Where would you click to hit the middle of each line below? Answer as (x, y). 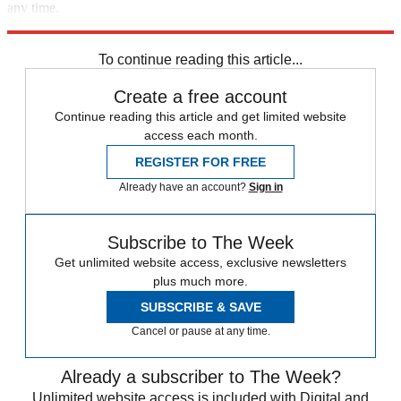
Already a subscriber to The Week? (200, 377)
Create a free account (200, 97)
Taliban (30, 40)
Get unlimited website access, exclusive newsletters (200, 263)
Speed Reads (149, 40)
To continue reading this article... (200, 60)
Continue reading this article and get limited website (200, 117)
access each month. (200, 136)
